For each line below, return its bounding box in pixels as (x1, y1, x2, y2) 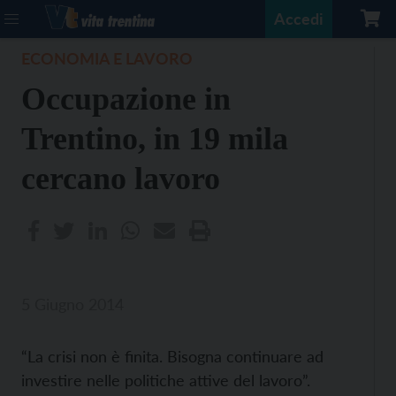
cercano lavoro (21, 161, 220, 196)
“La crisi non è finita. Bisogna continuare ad (21, 346, 324, 366)
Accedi (274, 9, 324, 28)
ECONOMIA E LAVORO (21, 49, 193, 68)
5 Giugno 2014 (21, 294, 124, 314)
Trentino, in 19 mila (21, 121, 288, 156)
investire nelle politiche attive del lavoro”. (21, 370, 310, 390)
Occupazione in (21, 81, 231, 117)
